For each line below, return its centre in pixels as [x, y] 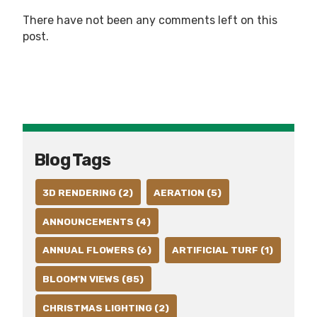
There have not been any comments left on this [150, 20]
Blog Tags [72, 160]
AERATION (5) [188, 192]
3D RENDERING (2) [88, 192]
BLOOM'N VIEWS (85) [93, 279]
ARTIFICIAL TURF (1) [223, 250]
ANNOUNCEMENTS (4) [97, 221]
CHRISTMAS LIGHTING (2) [106, 307]
